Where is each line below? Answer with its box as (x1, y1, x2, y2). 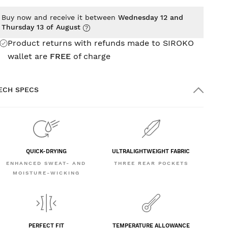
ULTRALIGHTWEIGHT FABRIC (112, 148, 190, 155)
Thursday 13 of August (2, 23, 81, 31)
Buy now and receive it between (2, 13, 119, 21)
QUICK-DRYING (25, 148, 67, 155)
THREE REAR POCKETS (113, 160, 188, 166)
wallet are (8, 51, 50, 61)
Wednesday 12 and (118, 13, 184, 21)
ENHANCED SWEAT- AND (6, 160, 87, 166)
